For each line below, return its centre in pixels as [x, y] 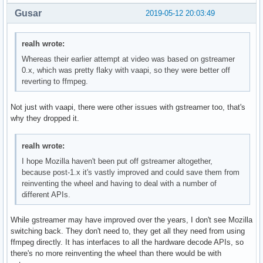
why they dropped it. [45, 119]
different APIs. [46, 194]
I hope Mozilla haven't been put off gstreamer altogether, [117, 161]
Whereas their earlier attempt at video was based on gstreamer [129, 59]
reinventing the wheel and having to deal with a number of [119, 183]
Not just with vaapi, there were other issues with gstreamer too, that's [128, 107]
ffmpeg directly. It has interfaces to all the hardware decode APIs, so [127, 242]
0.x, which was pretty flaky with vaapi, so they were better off [126, 70]
